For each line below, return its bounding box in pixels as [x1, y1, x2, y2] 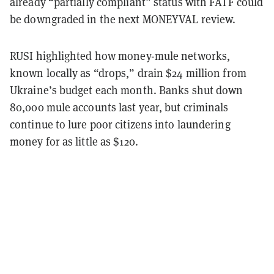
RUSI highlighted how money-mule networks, [10, 48, 231, 63]
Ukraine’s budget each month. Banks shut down [10, 83, 243, 97]
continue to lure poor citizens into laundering [10, 117, 231, 131]
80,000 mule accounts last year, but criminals [10, 100, 229, 114]
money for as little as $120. [10, 134, 138, 149]
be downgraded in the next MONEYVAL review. [10, 12, 236, 26]
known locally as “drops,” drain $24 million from [10, 65, 246, 80]
